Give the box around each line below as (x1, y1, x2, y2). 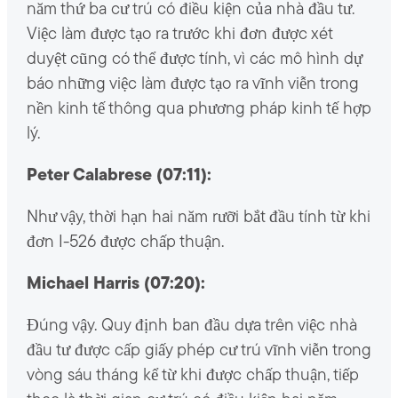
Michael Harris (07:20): (26, 275, 205, 293)
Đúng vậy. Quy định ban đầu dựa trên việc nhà (26, 317, 357, 335)
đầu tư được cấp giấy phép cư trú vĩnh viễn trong (26, 342, 371, 360)
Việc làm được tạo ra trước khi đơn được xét (26, 26, 332, 44)
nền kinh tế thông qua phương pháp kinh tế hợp (26, 100, 371, 118)
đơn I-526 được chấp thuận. (26, 234, 224, 251)
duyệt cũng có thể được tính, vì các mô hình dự (26, 51, 362, 68)
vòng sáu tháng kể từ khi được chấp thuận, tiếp (26, 367, 359, 385)
